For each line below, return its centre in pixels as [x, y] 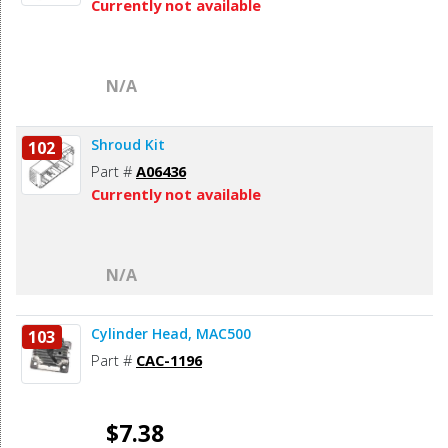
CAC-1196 [169, 360]
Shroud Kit [128, 145]
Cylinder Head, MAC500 [171, 334]
